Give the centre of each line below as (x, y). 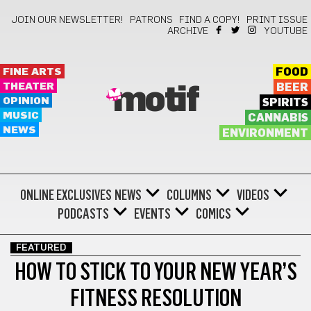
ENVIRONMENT (265, 133)
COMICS (213, 214)
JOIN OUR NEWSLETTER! (67, 20)
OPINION (26, 101)
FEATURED (41, 248)
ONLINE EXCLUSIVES (66, 195)
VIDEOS (253, 195)
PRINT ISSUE (277, 20)
